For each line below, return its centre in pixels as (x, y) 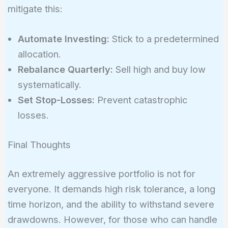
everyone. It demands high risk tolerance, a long (111, 189)
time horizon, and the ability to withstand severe (111, 204)
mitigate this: (35, 9)
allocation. (39, 54)
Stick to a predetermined (164, 39)
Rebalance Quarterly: (65, 69)
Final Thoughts (39, 144)
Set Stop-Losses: (56, 100)
